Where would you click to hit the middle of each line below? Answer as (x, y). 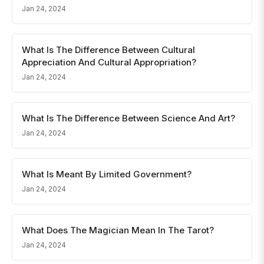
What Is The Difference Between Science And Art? (128, 118)
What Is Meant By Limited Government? (107, 174)
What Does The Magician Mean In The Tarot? (118, 230)
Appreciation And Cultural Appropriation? (109, 62)
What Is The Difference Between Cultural (108, 50)
